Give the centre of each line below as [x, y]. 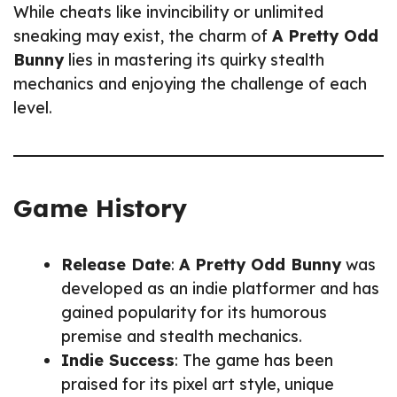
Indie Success [118, 361]
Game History [100, 208]
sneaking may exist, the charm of [143, 36]
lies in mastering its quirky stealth [194, 60]
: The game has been [254, 361]
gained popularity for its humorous [194, 313]
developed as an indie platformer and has [220, 289]
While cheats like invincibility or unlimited [168, 12]
